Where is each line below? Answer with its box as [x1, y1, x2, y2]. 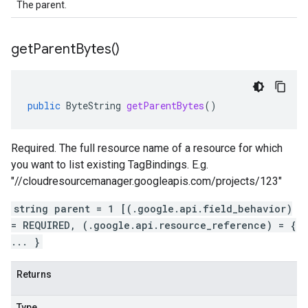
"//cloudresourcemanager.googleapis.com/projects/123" [11, 175, 282, 188]
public [27, 99, 60, 112]
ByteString [66, 99, 121, 112]
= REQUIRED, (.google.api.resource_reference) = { [11, 219, 296, 232]
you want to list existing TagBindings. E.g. [11, 158, 208, 171]
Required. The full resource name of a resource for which [11, 142, 283, 155]
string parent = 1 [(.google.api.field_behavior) [14, 202, 292, 215]
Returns [16, 269, 52, 280]
